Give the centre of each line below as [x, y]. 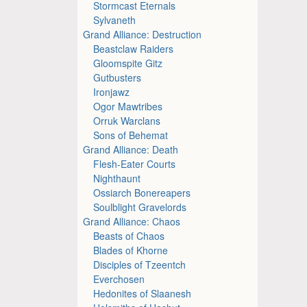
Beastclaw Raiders [134, 48]
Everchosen [119, 279]
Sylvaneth [115, 20]
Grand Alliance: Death [131, 149]
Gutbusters [118, 77]
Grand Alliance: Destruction [143, 34]
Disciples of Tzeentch [140, 264]
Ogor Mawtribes [128, 106]
